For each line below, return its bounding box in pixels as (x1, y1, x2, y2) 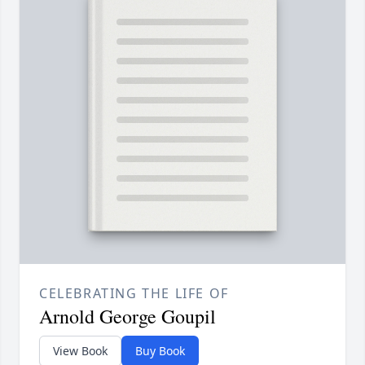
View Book (53, 343, 108, 359)
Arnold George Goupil (39, 303, 216, 330)
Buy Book (135, 343, 185, 359)
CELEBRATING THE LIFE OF (39, 284, 229, 303)
